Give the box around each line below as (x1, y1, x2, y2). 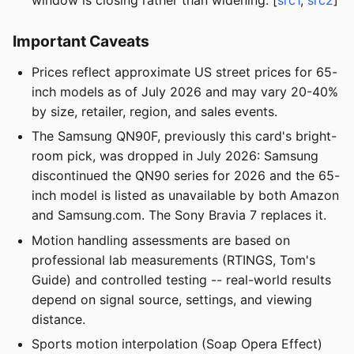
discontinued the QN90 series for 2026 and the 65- (32, 168, 340, 184)
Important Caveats (13, 31, 149, 51)
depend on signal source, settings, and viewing (32, 291, 312, 307)
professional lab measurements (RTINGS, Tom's (32, 251, 315, 268)
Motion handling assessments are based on (32, 232, 290, 248)
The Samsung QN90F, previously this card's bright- (32, 128, 337, 145)
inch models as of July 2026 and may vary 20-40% (32, 83, 338, 100)
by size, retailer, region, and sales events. (32, 103, 277, 119)
